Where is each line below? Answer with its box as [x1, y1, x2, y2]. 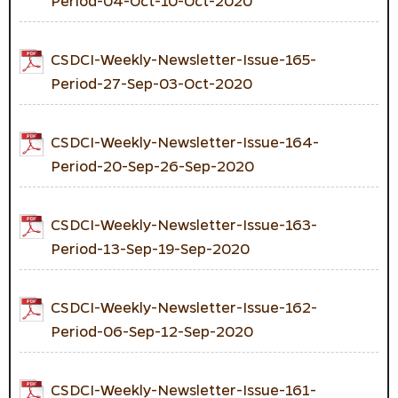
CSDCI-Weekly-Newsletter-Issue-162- [51, 297, 317, 316]
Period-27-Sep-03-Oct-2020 [51, 73, 252, 92]
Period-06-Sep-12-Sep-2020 [51, 321, 253, 340]
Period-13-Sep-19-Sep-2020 [51, 238, 250, 258]
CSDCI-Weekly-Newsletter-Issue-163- [51, 214, 317, 234]
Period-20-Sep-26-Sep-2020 [51, 155, 254, 175]
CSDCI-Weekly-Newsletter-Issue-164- [51, 131, 319, 151]
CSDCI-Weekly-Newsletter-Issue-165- [51, 49, 316, 68]
